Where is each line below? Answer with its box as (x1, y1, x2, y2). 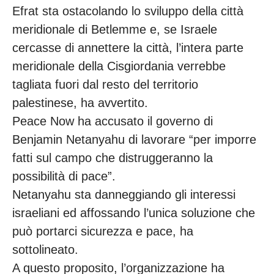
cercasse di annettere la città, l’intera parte (12, 41, 243, 55)
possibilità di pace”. (12, 169, 116, 183)
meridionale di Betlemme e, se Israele (12, 23, 217, 37)
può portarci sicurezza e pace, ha (12, 224, 193, 239)
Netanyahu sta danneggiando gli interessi (12, 188, 235, 202)
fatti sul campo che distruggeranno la (12, 151, 213, 165)
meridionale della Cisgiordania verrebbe (12, 59, 226, 73)
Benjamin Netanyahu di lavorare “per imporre (12, 133, 256, 147)
